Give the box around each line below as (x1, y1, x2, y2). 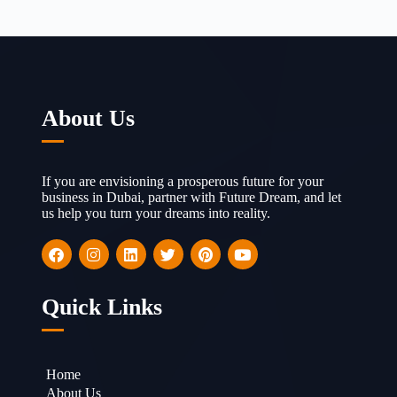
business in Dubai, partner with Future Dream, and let (41, 190, 341, 205)
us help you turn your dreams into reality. (41, 206, 270, 221)
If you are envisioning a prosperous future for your (41, 174, 323, 189)
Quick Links (41, 294, 162, 320)
